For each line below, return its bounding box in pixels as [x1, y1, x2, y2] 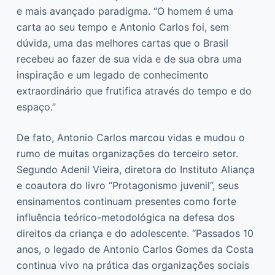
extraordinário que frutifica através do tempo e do [16, 84, 252, 97]
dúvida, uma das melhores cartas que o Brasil [16, 36, 228, 49]
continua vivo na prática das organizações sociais [16, 258, 249, 271]
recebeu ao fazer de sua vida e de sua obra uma [16, 52, 242, 65]
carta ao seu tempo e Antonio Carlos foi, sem [16, 20, 229, 33]
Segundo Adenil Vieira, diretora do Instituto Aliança [16, 163, 255, 176]
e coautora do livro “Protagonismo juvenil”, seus [16, 179, 239, 192]
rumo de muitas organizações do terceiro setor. [16, 147, 238, 160]
